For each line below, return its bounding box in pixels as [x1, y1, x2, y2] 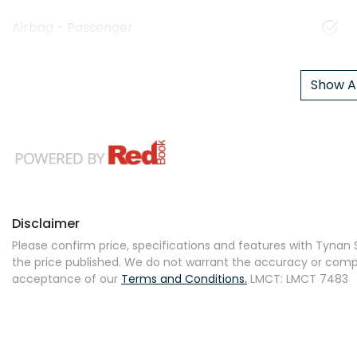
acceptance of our [12, 270, 118, 287]
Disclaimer [12, 214, 80, 233]
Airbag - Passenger [12, 18, 133, 37]
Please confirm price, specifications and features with [12, 237, 316, 253]
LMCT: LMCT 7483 [250, 270, 348, 287]
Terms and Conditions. [121, 270, 247, 287]
